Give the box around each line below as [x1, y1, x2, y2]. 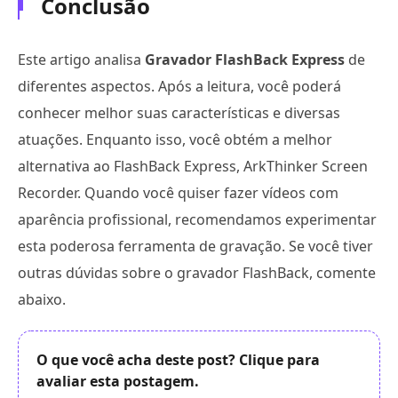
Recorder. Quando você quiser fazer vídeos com [18, 183, 338, 203]
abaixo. [18, 290, 66, 310]
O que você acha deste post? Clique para [36, 350, 320, 370]
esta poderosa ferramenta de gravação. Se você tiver [18, 236, 373, 257]
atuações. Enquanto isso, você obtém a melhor [18, 130, 332, 150]
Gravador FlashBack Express [145, 50, 345, 70]
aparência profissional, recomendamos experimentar [18, 210, 377, 230]
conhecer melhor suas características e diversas [18, 103, 340, 123]
